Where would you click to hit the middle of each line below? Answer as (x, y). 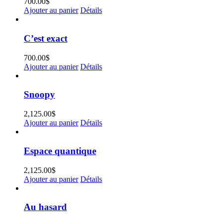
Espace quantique (60, 151)
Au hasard (45, 207)
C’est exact (46, 38)
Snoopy (39, 95)
